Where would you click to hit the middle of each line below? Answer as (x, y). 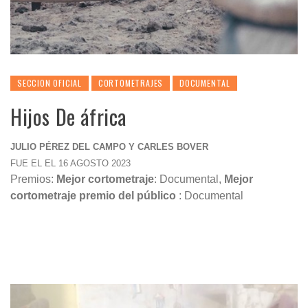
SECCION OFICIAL (49, 83)
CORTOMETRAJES (131, 83)
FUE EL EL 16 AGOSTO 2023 (70, 163)
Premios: (33, 179)
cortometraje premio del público (95, 196)
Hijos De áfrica (68, 117)
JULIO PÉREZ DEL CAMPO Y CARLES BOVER (109, 147)
